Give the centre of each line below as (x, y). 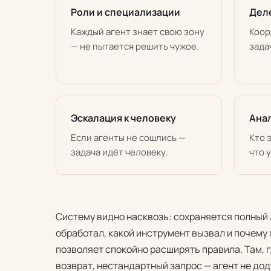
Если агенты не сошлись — (128, 138)
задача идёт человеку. (119, 152)
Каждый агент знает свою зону (138, 32)
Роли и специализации (126, 12)
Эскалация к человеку (123, 118)
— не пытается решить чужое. (135, 46)
